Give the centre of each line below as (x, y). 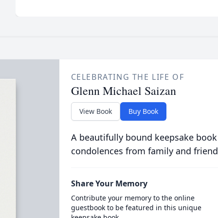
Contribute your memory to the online (133, 198)
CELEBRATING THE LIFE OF (127, 77)
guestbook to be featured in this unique (136, 208)
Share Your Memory (109, 183)
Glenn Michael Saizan (123, 91)
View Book (95, 111)
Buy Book (143, 111)
